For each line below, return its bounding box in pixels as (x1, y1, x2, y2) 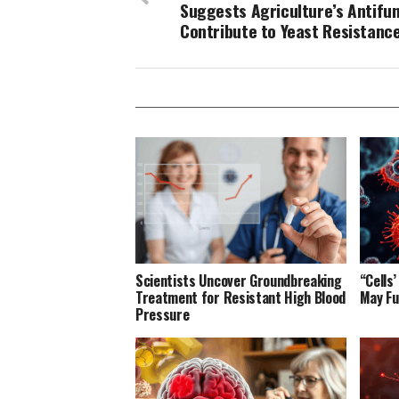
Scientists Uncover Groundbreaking (135, 270, 342, 292)
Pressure (135, 304, 190, 326)
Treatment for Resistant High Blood (135, 287, 346, 309)
